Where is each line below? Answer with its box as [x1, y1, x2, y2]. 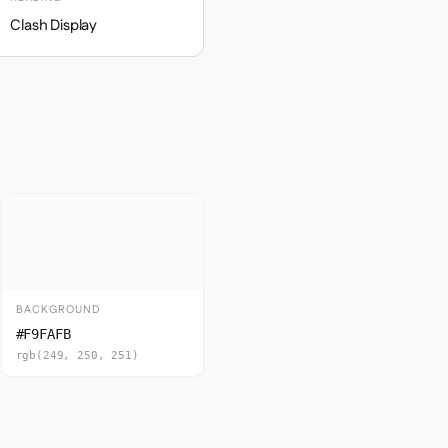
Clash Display [10, 15, 98, 36]
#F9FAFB [15, 326, 71, 342]
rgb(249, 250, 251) [15, 349, 139, 362]
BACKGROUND [15, 302, 102, 318]
